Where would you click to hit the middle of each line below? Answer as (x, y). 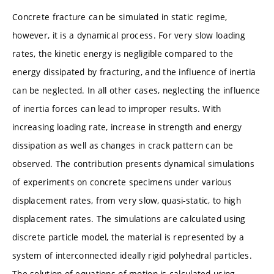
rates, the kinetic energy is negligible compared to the (123, 53)
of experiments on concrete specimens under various (122, 182)
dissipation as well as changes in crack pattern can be (123, 145)
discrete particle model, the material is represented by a (128, 237)
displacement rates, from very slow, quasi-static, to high (127, 200)
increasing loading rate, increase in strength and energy (127, 127)
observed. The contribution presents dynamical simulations (133, 163)
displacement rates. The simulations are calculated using (129, 218)
